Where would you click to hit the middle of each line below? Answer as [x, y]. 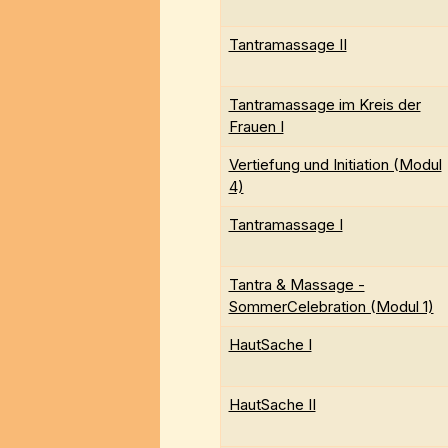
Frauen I [256, 127]
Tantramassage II [287, 45]
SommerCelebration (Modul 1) [331, 307]
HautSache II [272, 405]
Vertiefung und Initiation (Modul [335, 165]
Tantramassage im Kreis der [324, 105]
